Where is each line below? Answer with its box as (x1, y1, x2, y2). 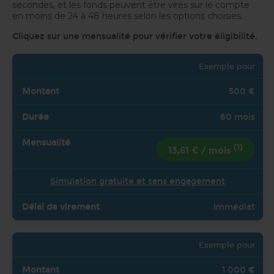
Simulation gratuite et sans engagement (50, 176, 225, 187)
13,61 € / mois (168, 144, 234, 157)
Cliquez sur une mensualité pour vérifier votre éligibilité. (12, 31, 257, 42)
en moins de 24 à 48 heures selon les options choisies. (12, 10, 243, 21)
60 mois (220, 112, 255, 122)
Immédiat (213, 202, 255, 213)
